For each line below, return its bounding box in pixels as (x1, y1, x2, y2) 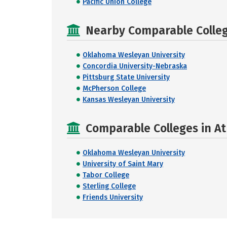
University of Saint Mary (83, 160, 163, 168)
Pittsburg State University (83, 73, 170, 82)
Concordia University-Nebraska (83, 62, 187, 70)
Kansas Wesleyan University (83, 95, 175, 104)
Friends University (83, 193, 143, 202)
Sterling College (83, 182, 136, 191)
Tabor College (83, 171, 129, 179)
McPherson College (83, 84, 146, 93)
